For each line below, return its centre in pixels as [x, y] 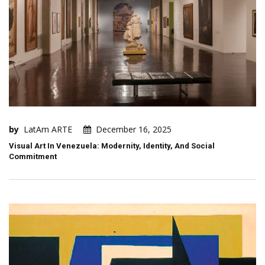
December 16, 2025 [134, 129]
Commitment [33, 156]
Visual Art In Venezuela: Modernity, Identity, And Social [112, 146]
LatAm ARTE [48, 129]
